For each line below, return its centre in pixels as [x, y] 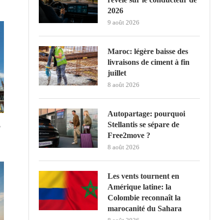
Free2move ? [129, 135]
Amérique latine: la [139, 187]
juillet [117, 73]
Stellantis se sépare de [143, 124]
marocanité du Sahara [145, 208]
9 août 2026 [124, 22]
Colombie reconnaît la [144, 197]
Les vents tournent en [143, 176]
